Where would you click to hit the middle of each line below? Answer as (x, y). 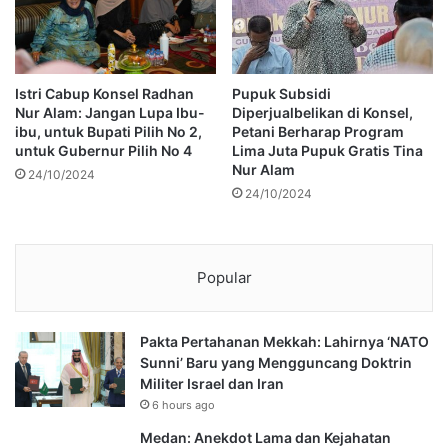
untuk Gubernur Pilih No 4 (103, 150)
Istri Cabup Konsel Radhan (104, 93)
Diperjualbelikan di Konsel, (322, 112)
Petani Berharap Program (318, 131)
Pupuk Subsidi (281, 93)
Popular (224, 277)
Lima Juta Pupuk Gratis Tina (327, 150)
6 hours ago (183, 404)
